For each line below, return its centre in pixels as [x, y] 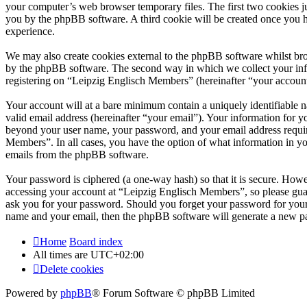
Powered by [33, 293]
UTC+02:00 [117, 254]
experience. [30, 31]
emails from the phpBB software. [77, 154]
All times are [62, 254]
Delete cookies [72, 269]
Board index [96, 241]
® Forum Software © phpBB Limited [173, 293]
